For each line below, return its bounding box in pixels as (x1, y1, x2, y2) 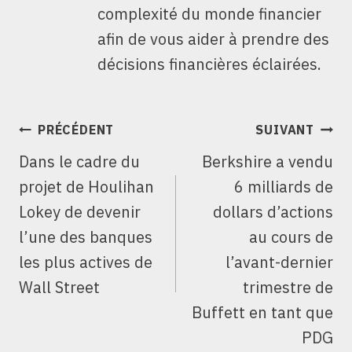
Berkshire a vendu (202, 151, 333, 173)
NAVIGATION (18, 116, 145, 137)
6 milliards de (234, 176, 333, 198)
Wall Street (19, 277, 100, 299)
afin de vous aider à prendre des (97, 28, 329, 50)
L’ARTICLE (18, 160, 121, 181)
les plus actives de (19, 251, 152, 273)
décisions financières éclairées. (97, 53, 321, 75)
